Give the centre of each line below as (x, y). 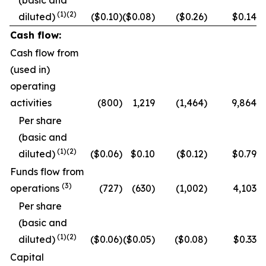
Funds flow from (47, 172)
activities (31, 103)
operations (36, 188)
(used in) (30, 69)
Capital (27, 257)
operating (33, 86)
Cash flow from (44, 53)
